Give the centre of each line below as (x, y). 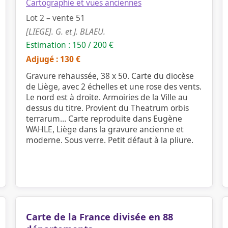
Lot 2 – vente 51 (55, 18)
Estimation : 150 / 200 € (70, 45)
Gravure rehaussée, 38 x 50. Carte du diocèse (110, 76)
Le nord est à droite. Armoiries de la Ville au (107, 97)
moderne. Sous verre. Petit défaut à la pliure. (110, 140)
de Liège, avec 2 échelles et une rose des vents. (114, 87)
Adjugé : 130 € (53, 59)
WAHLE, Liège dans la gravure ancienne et (105, 129)
